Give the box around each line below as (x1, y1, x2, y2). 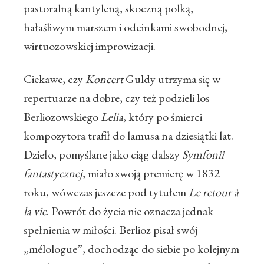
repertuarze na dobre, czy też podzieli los (24, 90, 210, 106)
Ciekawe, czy (24, 71, 85, 87)
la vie (24, 203, 47, 219)
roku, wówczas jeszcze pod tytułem (24, 184, 189, 200)
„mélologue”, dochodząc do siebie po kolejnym (24, 241, 239, 257)
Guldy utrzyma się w (126, 71, 220, 87)
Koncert (85, 71, 126, 87)
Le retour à (189, 184, 239, 200)
